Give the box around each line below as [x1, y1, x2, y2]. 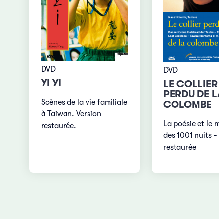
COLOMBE [163, 98, 212, 110]
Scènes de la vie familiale [41, 97, 128, 107]
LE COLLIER [163, 78, 218, 89]
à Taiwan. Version [41, 109, 102, 118]
